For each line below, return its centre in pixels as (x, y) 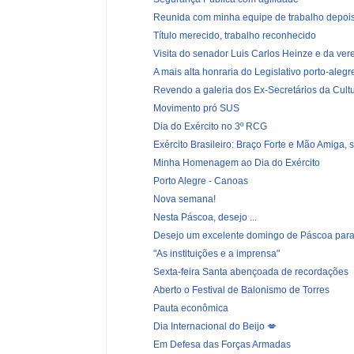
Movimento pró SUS (196, 108)
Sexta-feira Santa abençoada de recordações (250, 271)
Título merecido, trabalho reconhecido (234, 35)
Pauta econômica (190, 308)
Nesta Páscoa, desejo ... (205, 217)
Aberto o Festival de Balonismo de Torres (241, 290)
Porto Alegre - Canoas (200, 181)
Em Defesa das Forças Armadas (222, 344)
